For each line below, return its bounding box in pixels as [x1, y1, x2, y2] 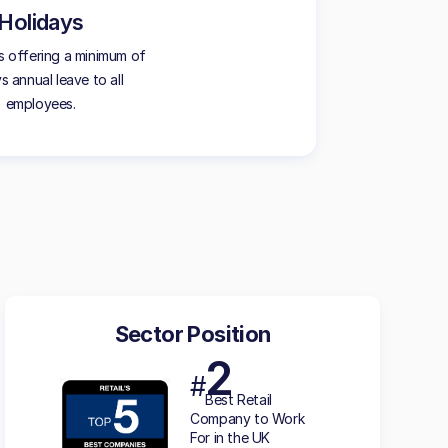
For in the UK [190, 429, 270, 446]
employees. [5, 95, 76, 112]
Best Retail [205, 391, 272, 408]
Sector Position [114, 321, 271, 347]
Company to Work [190, 410, 305, 427]
